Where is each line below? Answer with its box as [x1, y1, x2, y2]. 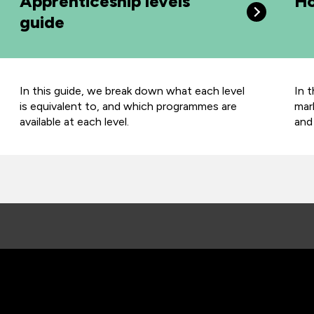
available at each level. [19, 115, 132, 128]
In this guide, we [19, 84, 102, 97]
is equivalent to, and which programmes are [19, 100, 237, 113]
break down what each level [102, 84, 245, 97]
